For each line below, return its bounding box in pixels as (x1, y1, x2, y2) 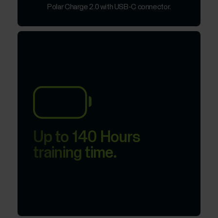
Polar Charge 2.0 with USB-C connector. (47, 3, 171, 11)
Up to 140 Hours (33, 129, 141, 145)
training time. (33, 145, 117, 161)
